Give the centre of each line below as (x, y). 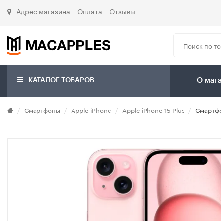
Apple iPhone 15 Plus (153, 110)
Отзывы (122, 11)
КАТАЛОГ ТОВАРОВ (60, 81)
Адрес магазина (43, 11)
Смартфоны (42, 110)
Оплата (90, 11)
